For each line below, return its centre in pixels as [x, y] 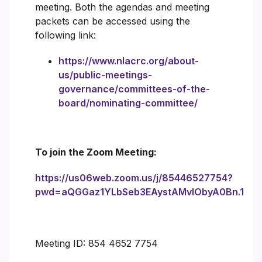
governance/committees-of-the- [134, 89]
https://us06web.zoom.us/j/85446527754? [134, 177]
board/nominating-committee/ [128, 103]
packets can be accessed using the [113, 21]
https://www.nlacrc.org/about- [129, 61]
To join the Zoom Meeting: [96, 152]
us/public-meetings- [105, 75]
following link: [65, 35]
